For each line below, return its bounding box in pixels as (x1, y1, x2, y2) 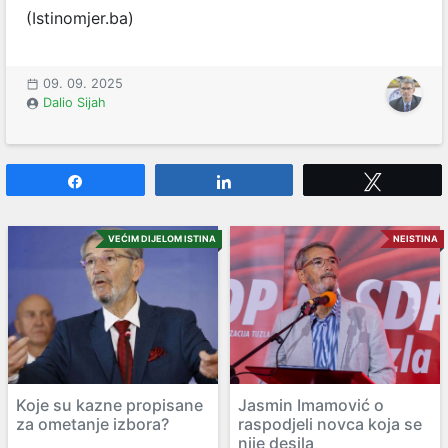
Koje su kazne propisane (16, 394, 203, 415)
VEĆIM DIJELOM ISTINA (108, 233, 216, 245)
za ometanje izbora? (16, 413, 169, 434)
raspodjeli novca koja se (238, 413, 422, 434)
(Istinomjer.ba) (26, 8, 134, 29)
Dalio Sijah (42, 95, 106, 111)
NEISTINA (393, 233, 438, 245)
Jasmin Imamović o (238, 394, 384, 415)
